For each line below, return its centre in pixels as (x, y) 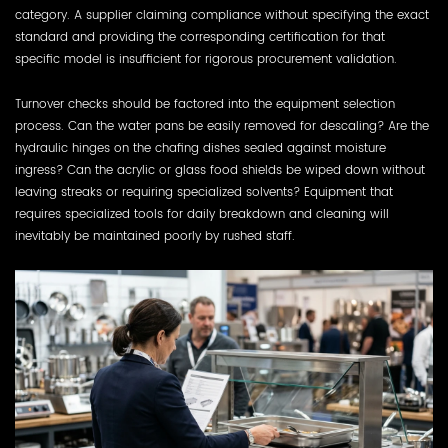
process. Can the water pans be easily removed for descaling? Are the (222, 125)
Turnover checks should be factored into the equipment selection (205, 103)
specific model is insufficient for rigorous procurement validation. (206, 58)
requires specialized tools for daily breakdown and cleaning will (202, 213)
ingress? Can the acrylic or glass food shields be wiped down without (220, 169)
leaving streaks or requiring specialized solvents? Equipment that (204, 191)
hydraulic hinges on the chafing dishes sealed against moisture (200, 147)
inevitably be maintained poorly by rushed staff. (155, 235)
